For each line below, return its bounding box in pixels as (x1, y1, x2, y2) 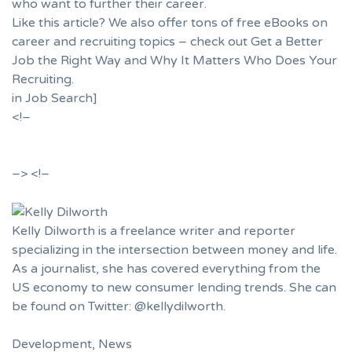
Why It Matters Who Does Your (150, 53, 337, 69)
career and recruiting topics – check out (12, 34, 251, 50)
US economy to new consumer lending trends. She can (12, 280, 336, 296)
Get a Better (251, 34, 323, 50)
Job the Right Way (12, 53, 121, 69)
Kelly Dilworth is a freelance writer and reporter (12, 223, 295, 240)
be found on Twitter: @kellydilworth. (12, 299, 225, 315)
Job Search (25, 90, 93, 107)
